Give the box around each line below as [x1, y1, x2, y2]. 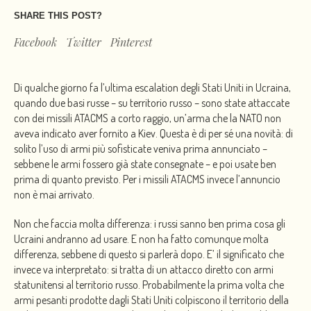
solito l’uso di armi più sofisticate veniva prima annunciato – [14, 142, 267, 156]
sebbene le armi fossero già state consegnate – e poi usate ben [14, 157, 276, 171]
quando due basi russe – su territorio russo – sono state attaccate [14, 96, 289, 110]
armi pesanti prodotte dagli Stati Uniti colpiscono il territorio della [14, 293, 289, 308]
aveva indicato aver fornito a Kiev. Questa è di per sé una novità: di [14, 126, 293, 141]
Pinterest [110, 35, 152, 50]
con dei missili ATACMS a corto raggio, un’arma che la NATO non [14, 111, 281, 126]
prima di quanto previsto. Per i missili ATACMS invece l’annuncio [14, 172, 280, 187]
